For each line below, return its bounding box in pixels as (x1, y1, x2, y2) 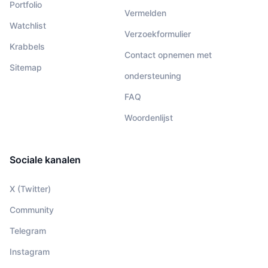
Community (10, 205, 54, 215)
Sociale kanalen (10, 154, 81, 166)
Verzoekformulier (124, 29, 191, 39)
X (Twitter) (10, 184, 51, 194)
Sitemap (10, 62, 42, 73)
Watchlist (10, 20, 46, 31)
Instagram (10, 246, 50, 257)
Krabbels (10, 41, 45, 52)
